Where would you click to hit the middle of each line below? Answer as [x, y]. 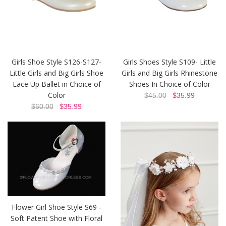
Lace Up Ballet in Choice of [56, 84]
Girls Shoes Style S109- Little [169, 62]
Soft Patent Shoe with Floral [56, 218]
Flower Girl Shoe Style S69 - [56, 207]
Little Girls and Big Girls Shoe [56, 73]
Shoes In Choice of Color [169, 84]
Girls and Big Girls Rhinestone [169, 73]
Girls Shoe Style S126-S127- [56, 62]
